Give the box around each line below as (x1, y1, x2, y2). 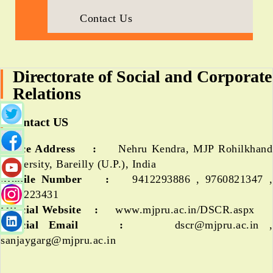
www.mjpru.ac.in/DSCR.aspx (112, 204, 255, 216)
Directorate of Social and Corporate (13, 67, 272, 86)
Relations (13, 84, 81, 103)
